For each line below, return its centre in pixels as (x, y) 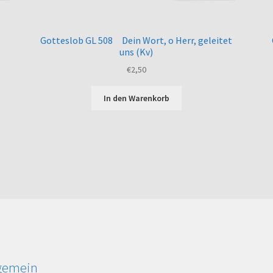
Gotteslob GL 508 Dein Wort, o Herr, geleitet (136, 40)
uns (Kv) (136, 51)
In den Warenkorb (136, 98)
